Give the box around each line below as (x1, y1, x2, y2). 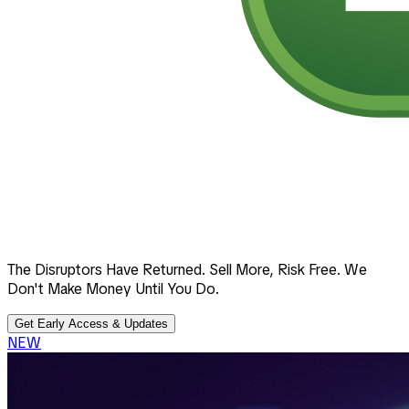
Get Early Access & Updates (15, 316, 168, 330)
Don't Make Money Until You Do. (7, 278, 219, 299)
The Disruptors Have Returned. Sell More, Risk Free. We (7, 259, 367, 279)
